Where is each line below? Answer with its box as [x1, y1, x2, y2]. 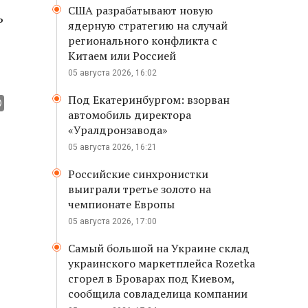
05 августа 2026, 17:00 [68, 217, 157, 226]
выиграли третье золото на [68, 181, 211, 197]
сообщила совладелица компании [68, 286, 247, 301]
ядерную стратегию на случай [68, 18, 228, 33]
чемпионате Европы [68, 197, 175, 212]
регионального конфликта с [68, 33, 217, 48]
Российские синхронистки [68, 166, 208, 181]
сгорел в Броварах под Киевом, [68, 271, 234, 286]
